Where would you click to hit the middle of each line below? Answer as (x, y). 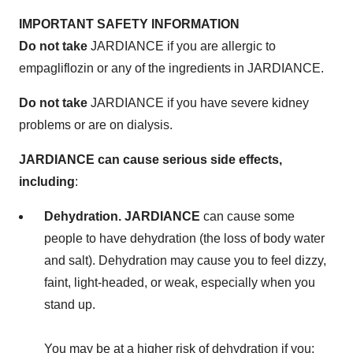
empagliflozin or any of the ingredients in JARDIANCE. (171, 68)
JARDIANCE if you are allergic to (183, 46)
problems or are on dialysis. (96, 124)
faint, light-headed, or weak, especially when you (180, 282)
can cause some (249, 216)
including (47, 181)
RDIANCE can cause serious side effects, (159, 159)
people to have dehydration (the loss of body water (184, 238)
